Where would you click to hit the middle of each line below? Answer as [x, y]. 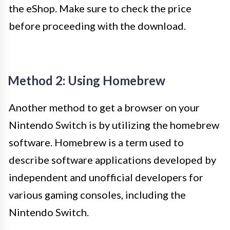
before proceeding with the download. [97, 26]
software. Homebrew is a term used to [96, 142]
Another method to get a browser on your [104, 107]
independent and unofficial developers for [106, 177]
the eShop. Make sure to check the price [100, 8]
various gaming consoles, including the [97, 195]
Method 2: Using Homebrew [87, 80]
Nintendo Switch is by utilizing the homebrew [114, 125]
